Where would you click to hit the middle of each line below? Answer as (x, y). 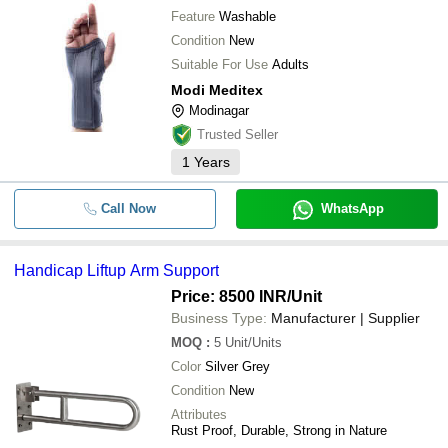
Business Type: (219, 318)
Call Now (128, 208)
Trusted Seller (237, 134)
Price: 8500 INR (229, 296)
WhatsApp (352, 208)
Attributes (199, 414)
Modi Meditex (217, 90)
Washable (247, 16)
